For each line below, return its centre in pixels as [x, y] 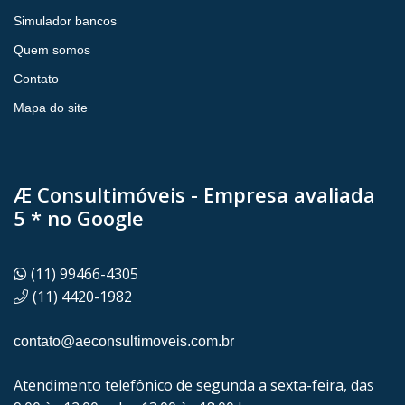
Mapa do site [51, 108]
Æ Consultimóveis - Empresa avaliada [194, 195]
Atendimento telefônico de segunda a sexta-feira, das [194, 386]
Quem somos [52, 50]
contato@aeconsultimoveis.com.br [124, 342]
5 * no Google [79, 218]
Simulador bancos [65, 21]
